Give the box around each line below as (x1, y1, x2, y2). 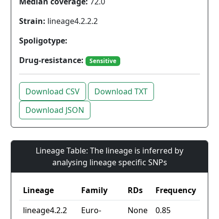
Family (81, 185, 108, 196)
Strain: (19, 16, 45, 26)
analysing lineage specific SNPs (52, 157, 167, 168)
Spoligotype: (19, 35, 67, 46)
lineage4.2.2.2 (45, 16, 98, 26)
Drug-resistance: (19, 55, 84, 66)
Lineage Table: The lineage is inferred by (36, 145, 183, 156)
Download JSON (25, 105, 84, 116)
